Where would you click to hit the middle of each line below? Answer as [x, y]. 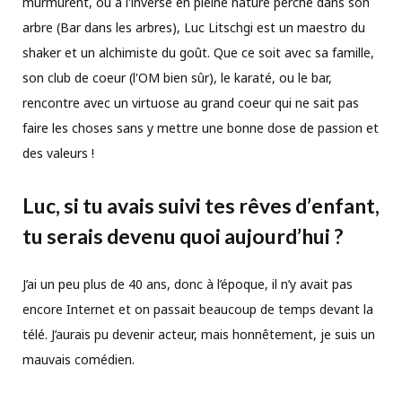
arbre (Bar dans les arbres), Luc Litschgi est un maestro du [194, 27]
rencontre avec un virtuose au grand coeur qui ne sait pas [191, 102]
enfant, [345, 206]
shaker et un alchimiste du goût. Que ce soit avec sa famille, [198, 52]
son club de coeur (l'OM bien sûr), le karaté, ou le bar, [177, 77]
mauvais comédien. [79, 360]
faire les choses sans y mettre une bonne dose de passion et [201, 127]
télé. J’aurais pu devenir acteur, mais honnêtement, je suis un [199, 335]
